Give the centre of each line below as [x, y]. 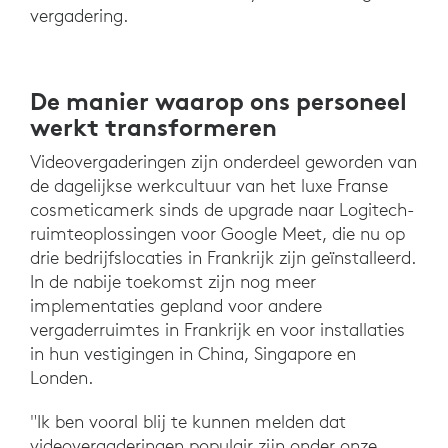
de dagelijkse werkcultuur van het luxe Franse [209, 186]
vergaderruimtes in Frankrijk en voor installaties [217, 330]
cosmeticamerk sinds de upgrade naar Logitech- [222, 210]
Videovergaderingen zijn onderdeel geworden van [223, 162]
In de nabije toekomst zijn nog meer [173, 282]
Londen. [64, 378]
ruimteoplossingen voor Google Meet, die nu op [217, 234]
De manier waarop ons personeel [218, 101]
